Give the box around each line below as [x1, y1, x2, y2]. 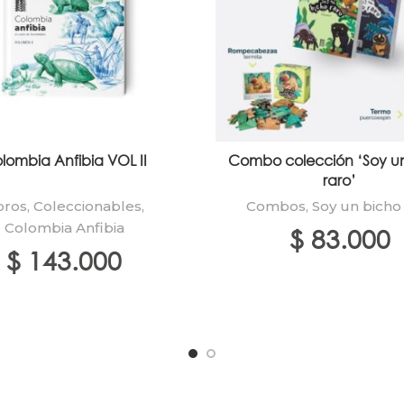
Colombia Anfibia [4, 218, 124, 236]
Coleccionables [33, 197, 142, 215]
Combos [245, 197, 306, 215]
